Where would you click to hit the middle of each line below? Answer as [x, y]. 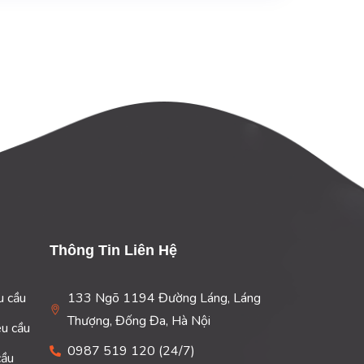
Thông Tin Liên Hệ [113, 250]
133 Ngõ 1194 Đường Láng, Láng [165, 298]
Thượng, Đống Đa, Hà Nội [139, 321]
